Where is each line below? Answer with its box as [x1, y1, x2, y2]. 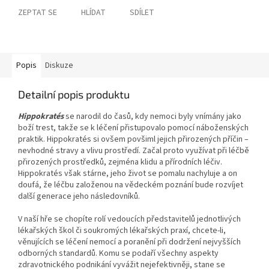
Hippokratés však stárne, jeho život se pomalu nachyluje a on [18, 168, 237, 180]
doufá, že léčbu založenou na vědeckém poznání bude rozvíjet [18, 179, 243, 192]
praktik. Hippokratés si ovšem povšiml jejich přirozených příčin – [18, 133, 249, 146]
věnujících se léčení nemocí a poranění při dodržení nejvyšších [18, 236, 241, 249]
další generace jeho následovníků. [18, 190, 140, 203]
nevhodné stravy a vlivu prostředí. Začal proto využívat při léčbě [18, 145, 249, 157]
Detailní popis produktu [18, 88, 130, 101]
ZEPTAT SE [18, 7, 57, 19]
